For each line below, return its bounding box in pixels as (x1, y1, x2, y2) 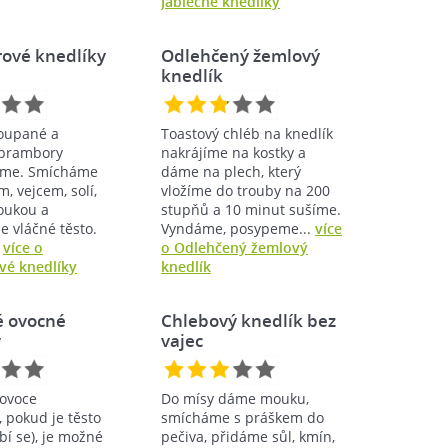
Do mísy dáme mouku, (161, 388, 309, 408)
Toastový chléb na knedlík (161, 123, 333, 143)
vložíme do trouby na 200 (161, 180, 330, 200)
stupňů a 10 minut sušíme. (161, 199, 341, 219)
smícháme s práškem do (161, 407, 324, 427)
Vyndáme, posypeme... (161, 218, 315, 238)
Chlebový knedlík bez (161, 308, 336, 332)
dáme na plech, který (161, 161, 301, 181)
